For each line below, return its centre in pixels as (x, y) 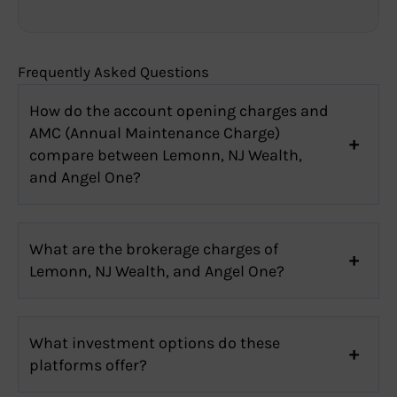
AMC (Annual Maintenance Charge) (155, 132)
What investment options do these (155, 343)
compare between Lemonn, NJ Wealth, (166, 155)
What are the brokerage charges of (154, 249)
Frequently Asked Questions (113, 71)
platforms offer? (88, 365)
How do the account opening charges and (179, 110)
